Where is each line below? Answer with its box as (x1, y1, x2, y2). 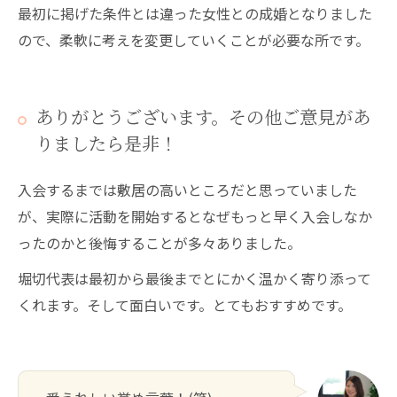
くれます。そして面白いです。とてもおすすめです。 (18, 293, 352, 315)
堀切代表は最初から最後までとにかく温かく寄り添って (18, 267, 371, 289)
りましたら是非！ (35, 132, 177, 157)
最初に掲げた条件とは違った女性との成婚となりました (18, 2, 372, 24)
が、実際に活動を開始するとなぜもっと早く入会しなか (18, 205, 372, 227)
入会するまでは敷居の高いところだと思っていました (18, 178, 357, 200)
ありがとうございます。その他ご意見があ (35, 105, 370, 130)
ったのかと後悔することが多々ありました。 (18, 231, 301, 253)
